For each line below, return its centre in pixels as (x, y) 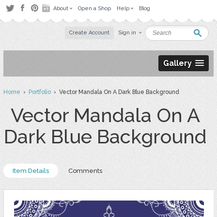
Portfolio (39, 92)
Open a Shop (94, 8)
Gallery (178, 63)
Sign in (127, 33)
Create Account (90, 33)
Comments (85, 171)
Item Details (31, 171)
